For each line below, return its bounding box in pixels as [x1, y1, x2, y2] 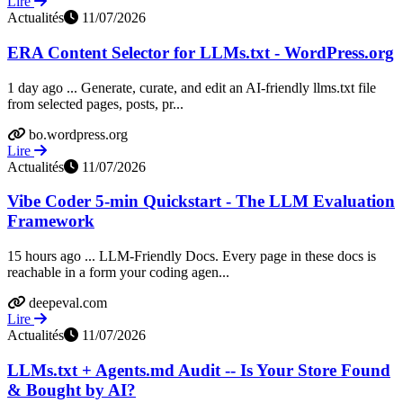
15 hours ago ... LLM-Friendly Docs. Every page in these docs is [7, 247, 376, 264]
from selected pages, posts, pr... [7, 95, 184, 112]
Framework [7, 211, 94, 231]
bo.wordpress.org [29, 126, 128, 142]
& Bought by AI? [7, 380, 136, 399]
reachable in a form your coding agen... [7, 264, 229, 280]
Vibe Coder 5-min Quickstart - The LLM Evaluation [7, 192, 395, 211]
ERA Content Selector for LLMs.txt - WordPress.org [7, 42, 394, 62]
